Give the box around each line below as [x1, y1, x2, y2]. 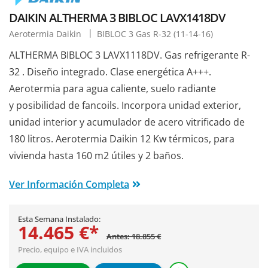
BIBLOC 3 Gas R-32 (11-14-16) [97, 28, 213, 39]
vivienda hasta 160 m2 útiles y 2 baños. [9, 148, 184, 162]
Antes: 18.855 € [106, 230, 162, 242]
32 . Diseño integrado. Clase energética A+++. [9, 65, 211, 78]
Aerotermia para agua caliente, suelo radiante [9, 81, 216, 95]
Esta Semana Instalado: [18, 213, 100, 224]
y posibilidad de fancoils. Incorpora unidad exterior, [9, 98, 241, 112]
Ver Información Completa [9, 177, 129, 191]
